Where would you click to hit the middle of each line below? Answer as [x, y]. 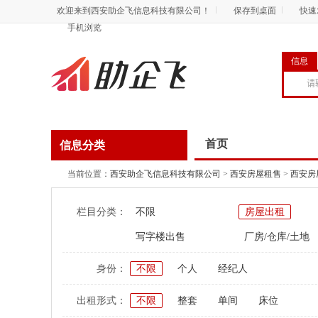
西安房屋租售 [256, 174]
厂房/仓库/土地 [277, 237]
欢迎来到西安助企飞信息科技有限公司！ [133, 11]
